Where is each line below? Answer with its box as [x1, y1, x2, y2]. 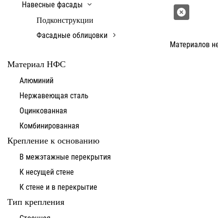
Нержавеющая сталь [19, 90, 89, 101]
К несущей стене [19, 166, 74, 177]
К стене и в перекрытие [19, 182, 97, 192]
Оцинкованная [19, 105, 67, 116]
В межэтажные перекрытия [19, 151, 111, 162]
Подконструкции [36, 16, 93, 25]
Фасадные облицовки [36, 30, 108, 40]
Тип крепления [7, 197, 64, 207]
